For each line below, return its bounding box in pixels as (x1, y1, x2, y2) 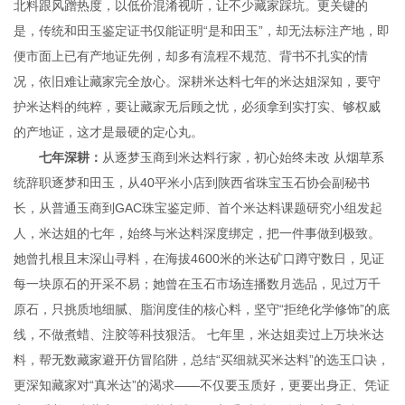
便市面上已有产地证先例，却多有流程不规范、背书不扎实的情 (14, 48, 368, 63)
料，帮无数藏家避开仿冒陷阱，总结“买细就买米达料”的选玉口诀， (14, 352, 390, 367)
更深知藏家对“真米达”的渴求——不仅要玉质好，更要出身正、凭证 (14, 377, 390, 392)
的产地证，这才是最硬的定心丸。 (14, 124, 203, 139)
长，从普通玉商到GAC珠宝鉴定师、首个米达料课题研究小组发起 (14, 200, 382, 215)
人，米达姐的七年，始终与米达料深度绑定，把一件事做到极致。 (14, 225, 381, 240)
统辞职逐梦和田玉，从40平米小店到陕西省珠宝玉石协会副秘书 (14, 174, 370, 190)
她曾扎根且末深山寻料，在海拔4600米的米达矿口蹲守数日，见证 (14, 250, 384, 266)
